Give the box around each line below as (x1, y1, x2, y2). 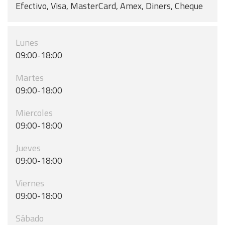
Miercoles (16, 106, 53, 120)
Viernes (16, 176, 44, 190)
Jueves (16, 141, 41, 155)
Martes (16, 71, 44, 84)
